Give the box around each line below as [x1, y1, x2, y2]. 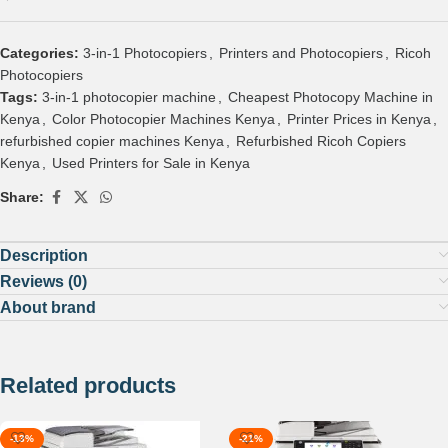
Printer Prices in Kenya [287, 110, 431, 127]
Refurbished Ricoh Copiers [236, 132, 406, 149]
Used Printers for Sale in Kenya [52, 154, 250, 171]
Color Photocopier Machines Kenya [52, 110, 275, 127]
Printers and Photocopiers [219, 44, 383, 61]
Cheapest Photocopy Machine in [228, 88, 433, 105]
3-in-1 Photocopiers [83, 44, 207, 61]
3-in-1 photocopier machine [42, 88, 216, 105]
